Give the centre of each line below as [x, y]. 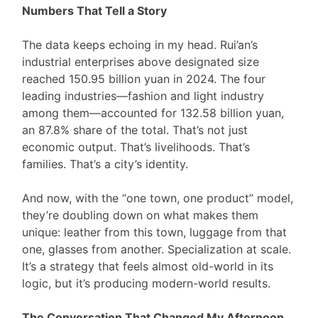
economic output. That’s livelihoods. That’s [136, 147]
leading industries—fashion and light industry [143, 96]
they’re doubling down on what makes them [141, 215]
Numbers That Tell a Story [95, 11]
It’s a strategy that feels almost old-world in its [148, 267]
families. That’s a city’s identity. [105, 164]
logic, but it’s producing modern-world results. [147, 284]
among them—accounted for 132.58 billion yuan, [153, 113]
